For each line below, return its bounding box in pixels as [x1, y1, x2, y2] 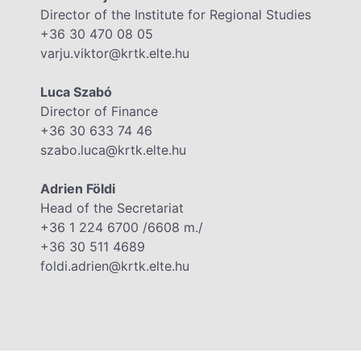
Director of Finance [40, 103, 158, 120]
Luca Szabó [40, 84, 112, 101]
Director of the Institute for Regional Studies [40, 6, 311, 23]
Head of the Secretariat [40, 200, 184, 217]
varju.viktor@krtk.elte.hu [40, 45, 189, 62]
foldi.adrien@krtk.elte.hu [40, 258, 189, 275]
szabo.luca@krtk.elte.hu [40, 142, 186, 159]
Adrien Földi [40, 180, 115, 197]
